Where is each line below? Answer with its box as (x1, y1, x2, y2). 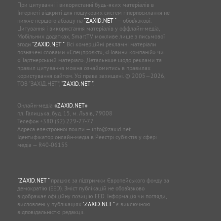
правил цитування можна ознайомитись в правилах (17, 64, 150, 72)
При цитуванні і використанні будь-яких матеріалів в (17, 1, 154, 8)
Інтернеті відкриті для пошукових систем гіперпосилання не (17, 9, 170, 16)
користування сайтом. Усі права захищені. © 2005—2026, (17, 72, 165, 79)
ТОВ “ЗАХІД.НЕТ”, (17, 80, 61, 87)
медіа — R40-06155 (17, 141, 68, 148)
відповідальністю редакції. (17, 208, 85, 216)
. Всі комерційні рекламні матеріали (64, 40, 156, 48)
